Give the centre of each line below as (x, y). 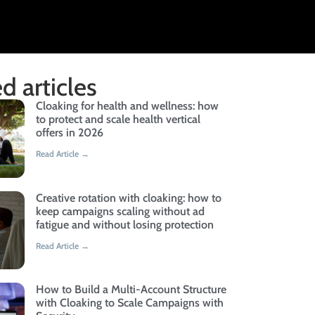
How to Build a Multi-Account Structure (131, 289)
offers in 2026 (69, 133)
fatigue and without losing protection (124, 224)
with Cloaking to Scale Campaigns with (129, 302)
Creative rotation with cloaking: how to (128, 198)
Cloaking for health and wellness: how (127, 106)
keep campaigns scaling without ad (120, 211)
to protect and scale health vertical (118, 120)
